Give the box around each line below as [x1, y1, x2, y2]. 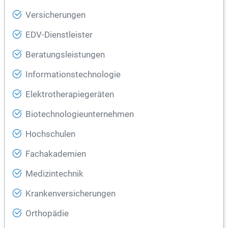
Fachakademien [25, 149, 86, 159]
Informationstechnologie [25, 70, 121, 79]
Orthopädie [25, 209, 69, 218]
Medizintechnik [25, 169, 83, 179]
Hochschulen [25, 129, 75, 139]
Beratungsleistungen [25, 50, 105, 60]
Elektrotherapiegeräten [25, 90, 114, 99]
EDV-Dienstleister [25, 30, 93, 40]
